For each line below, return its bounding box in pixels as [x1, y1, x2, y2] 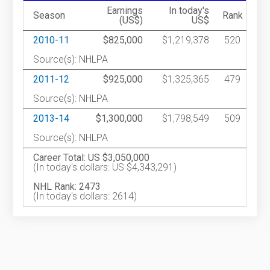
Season [33, 10, 71, 22]
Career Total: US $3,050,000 [33, 152, 150, 164]
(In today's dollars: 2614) [33, 190, 137, 202]
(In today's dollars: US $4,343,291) [33, 162, 177, 174]
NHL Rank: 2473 [33, 181, 101, 193]
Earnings [107, 5, 143, 17]
